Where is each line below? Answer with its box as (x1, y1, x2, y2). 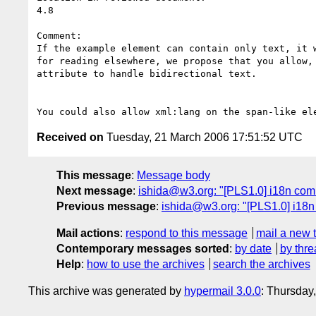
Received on (37, 130, 104, 143)
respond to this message (126, 226, 248, 239)
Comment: (37, 30, 87, 41)
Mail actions (56, 226, 120, 239)
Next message (56, 184, 133, 197)
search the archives (212, 257, 310, 270)
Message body (137, 169, 210, 181)
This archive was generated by (28, 284, 184, 297)
